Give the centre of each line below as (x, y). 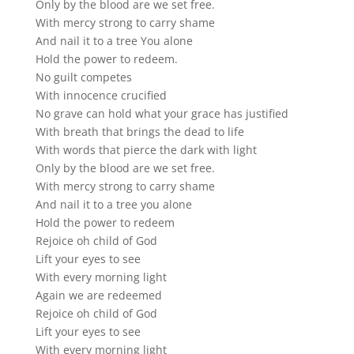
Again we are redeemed (98, 296)
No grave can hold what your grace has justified (162, 114)
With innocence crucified (101, 96)
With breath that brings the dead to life (139, 132)
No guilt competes (83, 77)
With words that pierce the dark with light (146, 150)
